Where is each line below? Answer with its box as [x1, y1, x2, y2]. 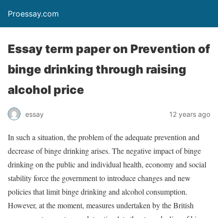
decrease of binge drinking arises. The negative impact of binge [8, 145, 201, 156]
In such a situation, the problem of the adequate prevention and [8, 132, 200, 142]
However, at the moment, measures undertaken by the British [8, 200, 194, 210]
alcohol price [8, 83, 84, 97]
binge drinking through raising [8, 62, 186, 76]
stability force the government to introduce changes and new [8, 173, 191, 183]
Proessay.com [8, 9, 59, 18]
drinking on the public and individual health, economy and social [8, 159, 206, 169]
